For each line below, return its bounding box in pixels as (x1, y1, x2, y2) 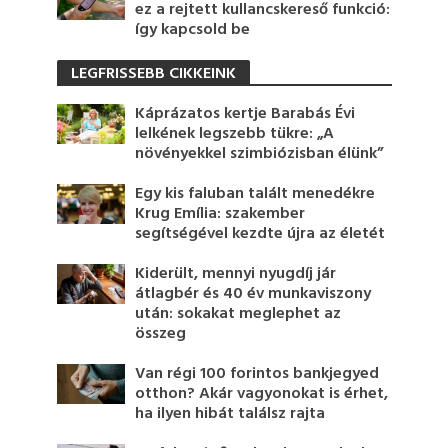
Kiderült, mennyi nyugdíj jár (135, 261, 337, 288)
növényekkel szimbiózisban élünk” (135, 141, 384, 168)
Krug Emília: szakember (135, 201, 306, 228)
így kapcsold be (135, 17, 251, 44)
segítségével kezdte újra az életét (135, 221, 386, 248)
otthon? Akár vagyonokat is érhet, (135, 381, 389, 408)
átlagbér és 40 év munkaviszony (135, 281, 372, 308)
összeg (135, 321, 187, 348)
